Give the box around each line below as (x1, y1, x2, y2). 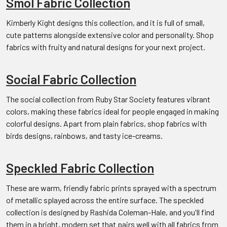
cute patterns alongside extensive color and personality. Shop (6, 29, 214, 40)
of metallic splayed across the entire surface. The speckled (6, 195, 204, 205)
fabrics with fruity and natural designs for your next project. (6, 42, 205, 52)
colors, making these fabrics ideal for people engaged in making (6, 106, 219, 116)
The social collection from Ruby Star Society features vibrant (6, 94, 210, 104)
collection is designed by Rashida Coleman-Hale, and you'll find (6, 207, 214, 217)
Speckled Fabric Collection (6, 160, 154, 175)
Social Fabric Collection (6, 71, 136, 87)
